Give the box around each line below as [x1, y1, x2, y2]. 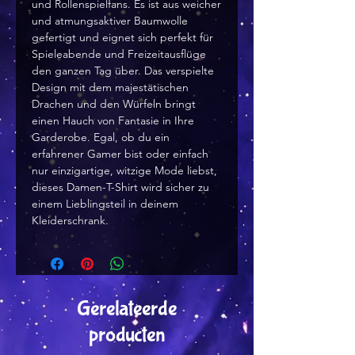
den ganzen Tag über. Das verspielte [32, 63, 214, 78]
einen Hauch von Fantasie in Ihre [32, 113, 194, 128]
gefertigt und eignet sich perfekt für [32, 30, 213, 45]
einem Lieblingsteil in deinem [32, 197, 178, 212]
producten [88, 323, 166, 348]
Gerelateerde [77, 296, 177, 322]
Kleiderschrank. [32, 213, 109, 228]
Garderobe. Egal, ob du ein [32, 130, 170, 145]
